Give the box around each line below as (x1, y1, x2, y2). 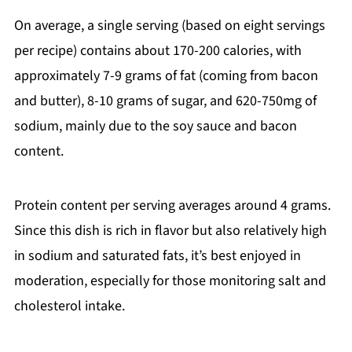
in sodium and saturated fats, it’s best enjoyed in (13, 246, 301, 266)
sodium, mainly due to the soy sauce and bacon (13, 116, 297, 137)
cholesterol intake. (13, 296, 125, 317)
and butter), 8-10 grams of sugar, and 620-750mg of (13, 91, 317, 112)
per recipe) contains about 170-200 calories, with (13, 41, 302, 61)
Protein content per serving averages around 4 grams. (13, 196, 331, 216)
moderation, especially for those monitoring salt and (13, 271, 326, 291)
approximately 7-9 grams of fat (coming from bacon (13, 66, 318, 86)
